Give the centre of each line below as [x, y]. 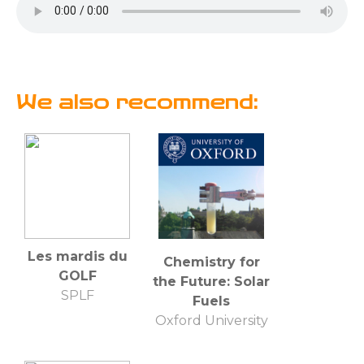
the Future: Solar [211, 281]
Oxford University [211, 320]
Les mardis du [77, 256]
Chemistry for [211, 262]
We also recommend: [137, 102]
